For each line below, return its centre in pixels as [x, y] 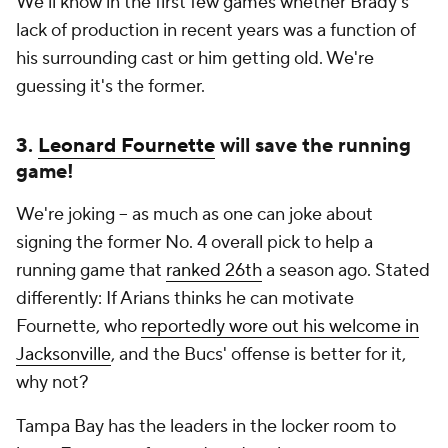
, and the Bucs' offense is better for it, [258, 354]
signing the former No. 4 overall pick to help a [194, 242]
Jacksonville [63, 354]
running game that [91, 270]
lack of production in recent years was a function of [216, 30]
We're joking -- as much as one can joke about [194, 214]
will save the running [313, 146]
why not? [52, 382]
